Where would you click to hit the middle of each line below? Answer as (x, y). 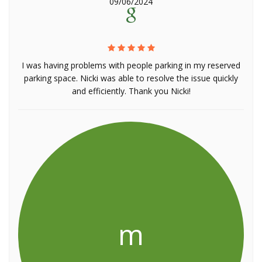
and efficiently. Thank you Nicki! (131, 91)
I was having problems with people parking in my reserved (131, 65)
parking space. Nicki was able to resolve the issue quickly (131, 78)
